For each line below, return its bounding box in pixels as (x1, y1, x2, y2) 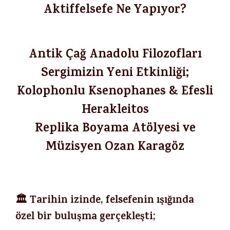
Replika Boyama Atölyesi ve (34, 119, 196, 140)
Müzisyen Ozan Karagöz (46, 138, 184, 158)
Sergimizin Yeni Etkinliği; (41, 64, 189, 84)
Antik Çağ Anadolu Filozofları (28, 45, 202, 66)
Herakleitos (81, 101, 149, 121)
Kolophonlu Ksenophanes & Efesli (17, 82, 213, 103)
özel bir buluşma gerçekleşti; (15, 209, 156, 226)
